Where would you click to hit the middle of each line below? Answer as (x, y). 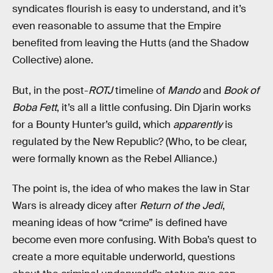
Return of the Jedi (181, 206)
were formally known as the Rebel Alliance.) (115, 158)
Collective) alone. (53, 60)
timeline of (140, 90)
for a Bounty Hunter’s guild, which (93, 124)
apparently (198, 124)
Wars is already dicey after (76, 206)
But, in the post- (50, 90)
